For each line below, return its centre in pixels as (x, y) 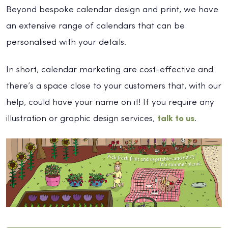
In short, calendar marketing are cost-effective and (110, 70)
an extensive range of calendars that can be (95, 26)
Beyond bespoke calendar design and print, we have (112, 10)
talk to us (176, 119)
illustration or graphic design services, (82, 119)
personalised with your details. (66, 42)
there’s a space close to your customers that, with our (114, 86)
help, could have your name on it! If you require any (110, 102)
